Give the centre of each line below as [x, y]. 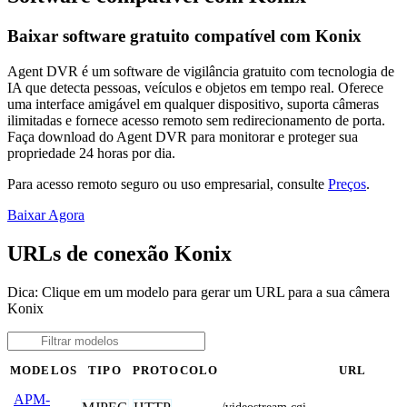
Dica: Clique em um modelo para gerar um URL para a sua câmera [199, 292]
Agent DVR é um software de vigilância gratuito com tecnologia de [201, 71]
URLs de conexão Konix [119, 253]
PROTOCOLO [175, 370]
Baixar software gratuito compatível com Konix [184, 36]
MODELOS [44, 370]
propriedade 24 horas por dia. [91, 153]
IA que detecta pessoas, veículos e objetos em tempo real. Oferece [195, 87]
